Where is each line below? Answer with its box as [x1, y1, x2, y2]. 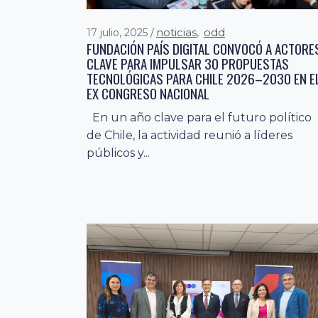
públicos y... [87, 146, 150, 160]
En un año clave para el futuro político [87, 111, 312, 125]
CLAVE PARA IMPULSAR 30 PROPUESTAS [87, 53, 289, 74]
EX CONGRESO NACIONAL [87, 83, 209, 104]
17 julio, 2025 [87, 26, 150, 40]
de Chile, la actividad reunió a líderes [87, 128, 292, 143]
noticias [156, 26, 197, 40]
